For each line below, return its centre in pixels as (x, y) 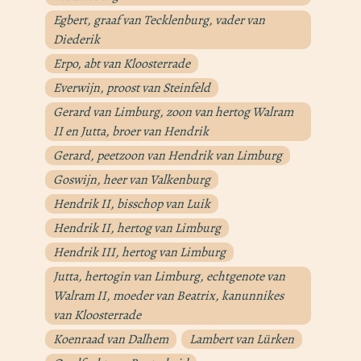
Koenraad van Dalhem (111, 340)
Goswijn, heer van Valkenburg (132, 180)
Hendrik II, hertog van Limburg (137, 228)
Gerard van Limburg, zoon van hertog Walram (173, 112)
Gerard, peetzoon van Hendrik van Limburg (168, 156)
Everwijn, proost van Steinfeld (132, 88)
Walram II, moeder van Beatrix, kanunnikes (168, 296)
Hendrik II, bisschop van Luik (132, 204)
